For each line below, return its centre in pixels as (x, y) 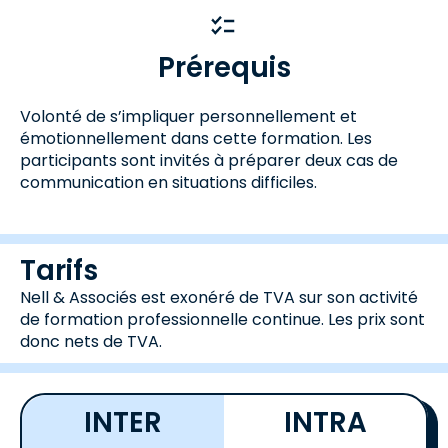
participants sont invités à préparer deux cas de (209, 160)
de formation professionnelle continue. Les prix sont (222, 319)
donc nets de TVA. (91, 341)
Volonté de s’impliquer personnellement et (188, 116)
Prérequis (224, 67)
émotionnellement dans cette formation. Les (196, 138)
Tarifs (59, 270)
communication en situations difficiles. (168, 182)
